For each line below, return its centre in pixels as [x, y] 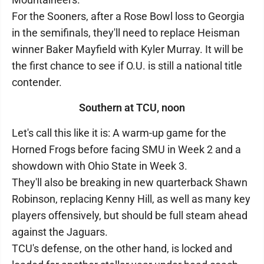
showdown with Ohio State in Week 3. [100, 166]
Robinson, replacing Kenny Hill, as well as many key [131, 199]
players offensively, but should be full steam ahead [130, 215]
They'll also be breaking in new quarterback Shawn [130, 182]
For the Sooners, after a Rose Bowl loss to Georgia [128, 16]
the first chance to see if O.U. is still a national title [127, 66]
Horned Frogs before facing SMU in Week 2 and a [126, 149]
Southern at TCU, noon [132, 108]
